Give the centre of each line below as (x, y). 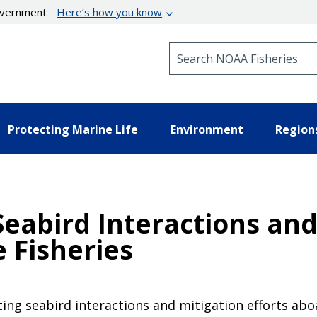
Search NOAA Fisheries (226, 48)
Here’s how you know (110, 12)
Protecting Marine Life (73, 129)
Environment (207, 129)
